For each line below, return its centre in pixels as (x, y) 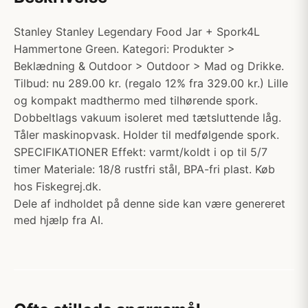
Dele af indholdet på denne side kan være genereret (150, 203)
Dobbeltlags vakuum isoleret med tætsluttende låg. (147, 118)
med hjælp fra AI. (58, 220)
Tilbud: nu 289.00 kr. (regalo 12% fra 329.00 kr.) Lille (151, 83)
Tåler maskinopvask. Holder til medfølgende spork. (146, 135)
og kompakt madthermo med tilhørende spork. (136, 100)
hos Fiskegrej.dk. (57, 186)
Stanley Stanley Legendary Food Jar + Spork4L (137, 32)
